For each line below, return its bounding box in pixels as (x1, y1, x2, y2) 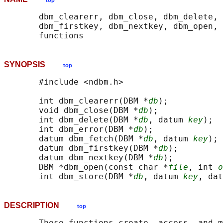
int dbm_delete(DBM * (4, 115, 138, 125)
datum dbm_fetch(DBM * (4, 134, 143, 144)
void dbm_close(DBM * (4, 106, 138, 115)
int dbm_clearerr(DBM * (4, 96, 148, 106)
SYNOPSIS (4, 60, 63, 69)
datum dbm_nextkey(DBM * (4, 153, 153, 163)
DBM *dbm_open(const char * (4, 162, 168, 172)
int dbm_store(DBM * (4, 172, 133, 182)
